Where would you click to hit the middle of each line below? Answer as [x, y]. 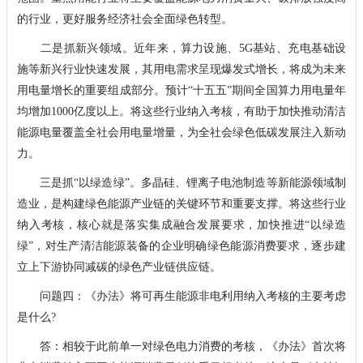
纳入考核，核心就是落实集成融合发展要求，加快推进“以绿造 [181, 224]
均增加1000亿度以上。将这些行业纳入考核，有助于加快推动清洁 [181, 111]
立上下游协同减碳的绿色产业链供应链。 [119, 267]
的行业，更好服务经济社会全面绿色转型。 [124, 19]
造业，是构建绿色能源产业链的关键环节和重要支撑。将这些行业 [181, 203]
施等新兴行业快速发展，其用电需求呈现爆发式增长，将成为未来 [181, 69]
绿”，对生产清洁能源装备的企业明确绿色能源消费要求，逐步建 [181, 246]
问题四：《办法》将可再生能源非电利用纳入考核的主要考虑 [181, 296]
